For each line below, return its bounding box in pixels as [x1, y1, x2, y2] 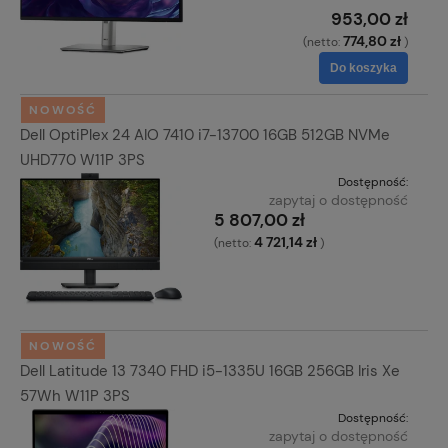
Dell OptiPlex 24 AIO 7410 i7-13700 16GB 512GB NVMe [20, 124, 390, 145]
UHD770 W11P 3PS [20, 149, 145, 170]
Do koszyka [330, 61, 397, 76]
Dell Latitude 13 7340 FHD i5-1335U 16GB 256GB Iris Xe [20, 360, 400, 381]
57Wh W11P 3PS [20, 385, 130, 406]
